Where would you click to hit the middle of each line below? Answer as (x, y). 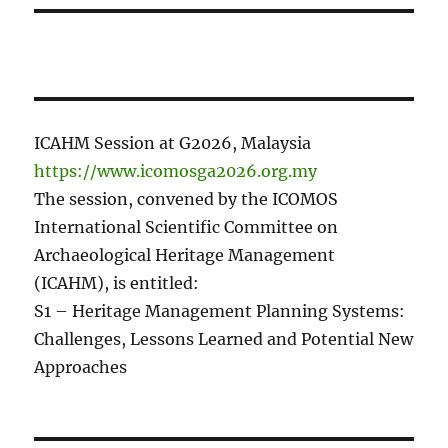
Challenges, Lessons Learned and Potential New (224, 338)
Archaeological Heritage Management (185, 254)
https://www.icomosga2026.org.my (176, 170)
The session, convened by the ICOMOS (186, 198)
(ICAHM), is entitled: (117, 282)
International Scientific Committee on (186, 226)
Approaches (81, 366)
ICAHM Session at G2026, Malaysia (173, 142)
